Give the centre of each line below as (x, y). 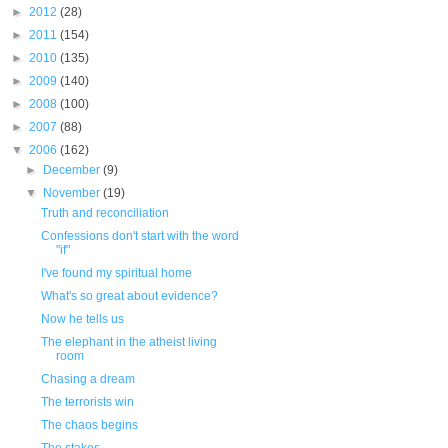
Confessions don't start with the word (139, 236)
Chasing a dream (87, 379)
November (73, 193)
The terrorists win (87, 402)
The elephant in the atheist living (128, 342)
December (73, 170)
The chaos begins (89, 425)
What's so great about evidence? (129, 296)
